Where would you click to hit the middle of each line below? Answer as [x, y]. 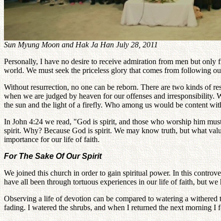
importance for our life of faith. [52, 139]
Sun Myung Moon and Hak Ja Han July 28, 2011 [81, 44]
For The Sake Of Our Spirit [53, 156]
